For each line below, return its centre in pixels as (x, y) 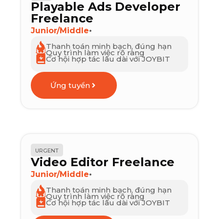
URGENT (47, 151)
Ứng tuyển (70, 86)
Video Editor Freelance (103, 162)
